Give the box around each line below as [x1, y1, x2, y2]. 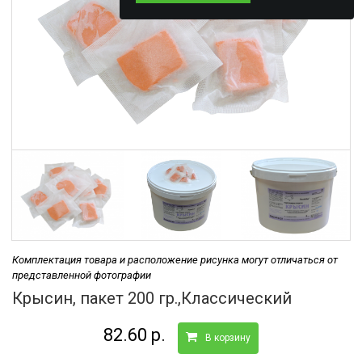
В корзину [205, 331, 250, 343]
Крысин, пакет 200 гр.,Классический [12, 288, 292, 308]
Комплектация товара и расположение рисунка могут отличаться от [12, 253, 338, 266]
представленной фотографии [12, 268, 151, 281]
